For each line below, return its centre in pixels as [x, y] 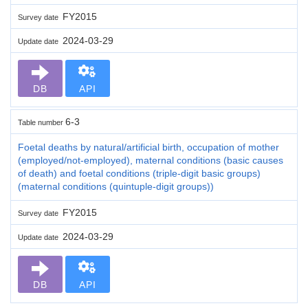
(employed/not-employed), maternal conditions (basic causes [151, 160]
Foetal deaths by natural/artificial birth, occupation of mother [148, 147]
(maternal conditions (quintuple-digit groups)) [116, 186]
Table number [42, 122]
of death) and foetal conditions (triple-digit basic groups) [139, 173]
